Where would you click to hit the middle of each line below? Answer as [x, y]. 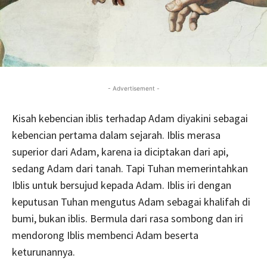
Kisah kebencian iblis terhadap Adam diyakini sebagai [130, 119]
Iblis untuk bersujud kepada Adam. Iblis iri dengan [122, 185]
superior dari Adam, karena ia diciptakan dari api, [120, 152]
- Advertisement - [133, 89]
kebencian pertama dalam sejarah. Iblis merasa [116, 135]
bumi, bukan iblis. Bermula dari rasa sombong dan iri [128, 219]
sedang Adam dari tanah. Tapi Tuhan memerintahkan [130, 169]
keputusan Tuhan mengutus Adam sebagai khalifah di [131, 202]
